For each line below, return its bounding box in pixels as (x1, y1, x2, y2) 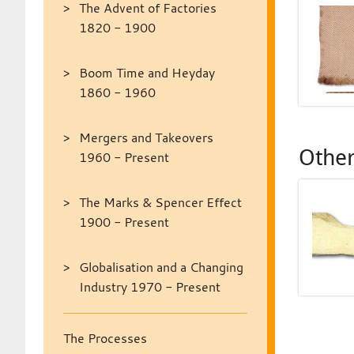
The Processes (62, 330, 147, 347)
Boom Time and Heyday (78, 64, 215, 81)
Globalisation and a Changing (78, 258, 243, 276)
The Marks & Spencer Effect (78, 194, 242, 211)
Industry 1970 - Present (78, 278, 220, 296)
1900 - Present (78, 213, 169, 231)
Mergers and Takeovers (78, 129, 213, 146)
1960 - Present (78, 149, 169, 166)
